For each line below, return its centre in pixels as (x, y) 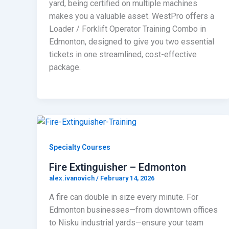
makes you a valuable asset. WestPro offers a (132, 16)
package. (65, 67)
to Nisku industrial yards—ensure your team (126, 223)
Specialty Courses (80, 147)
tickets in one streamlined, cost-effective (123, 54)
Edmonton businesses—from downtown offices (133, 210)
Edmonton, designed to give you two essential (132, 41)
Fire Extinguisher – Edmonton (118, 167)
